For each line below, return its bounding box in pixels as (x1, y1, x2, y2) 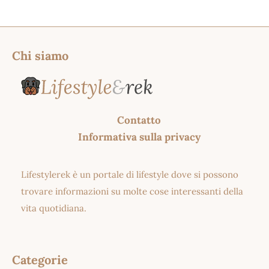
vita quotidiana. (21, 202, 86, 214)
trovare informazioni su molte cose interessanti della (21, 185, 243, 197)
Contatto (117, 113, 161, 127)
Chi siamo (12, 48, 68, 64)
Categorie (12, 252, 68, 267)
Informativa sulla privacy (77, 130, 201, 144)
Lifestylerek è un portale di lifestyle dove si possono (21, 168, 238, 180)
